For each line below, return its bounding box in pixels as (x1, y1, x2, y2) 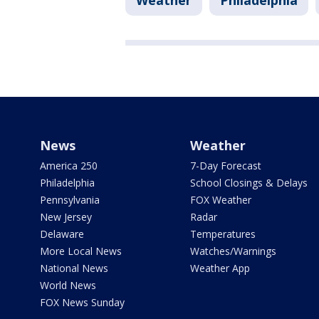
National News (40, 261, 108, 275)
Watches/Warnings (189, 244, 276, 258)
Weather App (189, 261, 250, 275)
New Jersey (40, 210, 92, 224)
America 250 (40, 159, 98, 172)
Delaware (40, 227, 84, 241)
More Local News (40, 244, 122, 258)
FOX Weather (189, 193, 251, 206)
